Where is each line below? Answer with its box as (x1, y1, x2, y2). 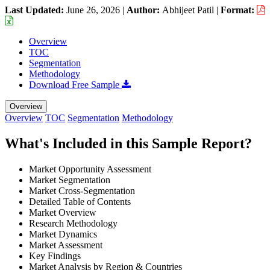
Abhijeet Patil (162, 4, 214, 15)
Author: (127, 4, 162, 15)
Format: (221, 4, 257, 15)
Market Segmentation (29, 174, 110, 185)
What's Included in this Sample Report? (5, 135, 252, 151)
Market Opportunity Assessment (29, 163, 151, 174)
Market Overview (29, 207, 96, 218)
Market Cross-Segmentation (29, 185, 135, 196)
